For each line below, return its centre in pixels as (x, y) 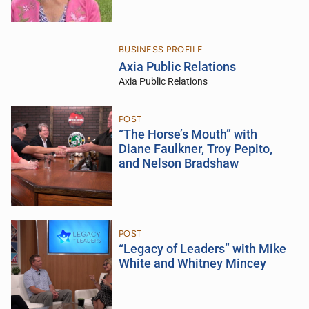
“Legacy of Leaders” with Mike (202, 249)
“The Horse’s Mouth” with (188, 134)
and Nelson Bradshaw (178, 163)
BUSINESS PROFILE (161, 49)
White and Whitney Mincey (192, 263)
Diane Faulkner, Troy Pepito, (195, 149)
